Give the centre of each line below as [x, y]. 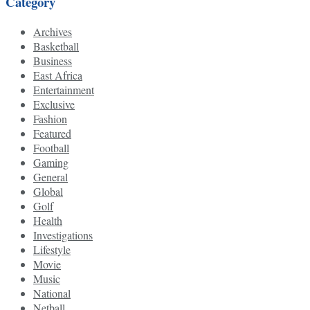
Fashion [50, 118]
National [52, 293]
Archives [53, 31]
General [51, 176]
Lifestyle [52, 249]
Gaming [51, 162]
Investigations [63, 235]
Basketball [56, 46]
